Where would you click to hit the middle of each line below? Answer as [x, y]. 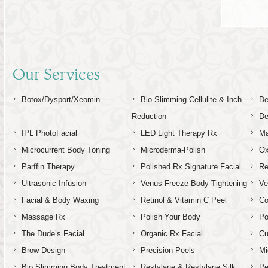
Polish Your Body [170, 217]
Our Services [57, 74]
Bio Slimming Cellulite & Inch [191, 100]
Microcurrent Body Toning [66, 150]
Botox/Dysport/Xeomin [61, 100]
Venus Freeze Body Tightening [194, 184]
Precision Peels [167, 251]
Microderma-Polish [173, 150]
